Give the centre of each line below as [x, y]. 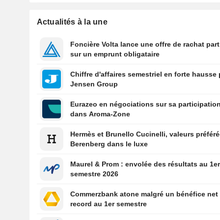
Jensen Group [94, 84]
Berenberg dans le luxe [109, 144]
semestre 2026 [95, 174]
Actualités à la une [72, 22]
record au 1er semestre [109, 204]
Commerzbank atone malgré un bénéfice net [144, 194]
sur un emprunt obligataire [115, 54]
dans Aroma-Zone [100, 114]
